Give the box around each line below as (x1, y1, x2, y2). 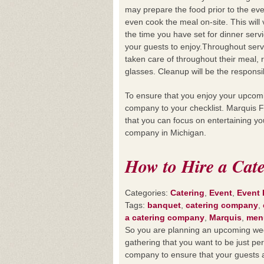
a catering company (125, 213, 204, 222)
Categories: (125, 188, 170, 197)
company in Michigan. (125, 128, 206, 137)
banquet (147, 200, 181, 210)
